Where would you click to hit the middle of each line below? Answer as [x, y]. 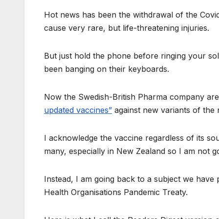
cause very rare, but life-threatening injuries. [127, 28]
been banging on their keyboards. [107, 69]
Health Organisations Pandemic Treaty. [116, 192]
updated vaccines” [78, 110]
